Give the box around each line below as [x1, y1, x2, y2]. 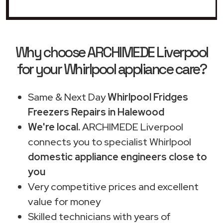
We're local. [28, 120, 80, 133]
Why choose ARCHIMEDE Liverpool [15, 43, 208, 61]
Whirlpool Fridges [108, 90, 188, 104]
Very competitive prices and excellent [28, 180, 199, 193]
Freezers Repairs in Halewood [28, 105, 164, 118]
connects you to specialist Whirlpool [28, 135, 191, 148]
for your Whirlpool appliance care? [17, 60, 206, 78]
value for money [28, 195, 101, 208]
